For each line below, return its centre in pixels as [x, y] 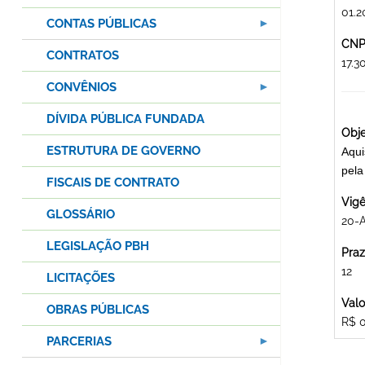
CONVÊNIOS [81, 88]
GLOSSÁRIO [81, 215]
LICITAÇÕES [81, 278]
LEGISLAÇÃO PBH [98, 246]
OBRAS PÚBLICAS [98, 310]
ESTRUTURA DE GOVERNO [123, 151]
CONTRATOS [83, 56]
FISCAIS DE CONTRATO [113, 183]
